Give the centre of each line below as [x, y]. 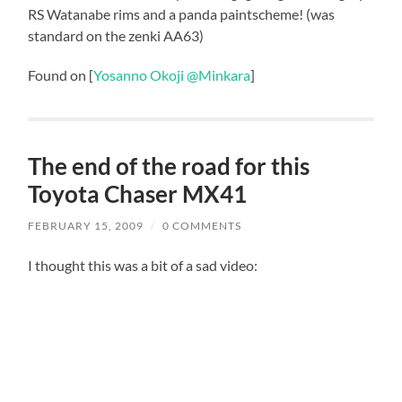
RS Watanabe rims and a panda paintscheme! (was [182, 14]
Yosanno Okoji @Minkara [172, 75]
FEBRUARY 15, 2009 [86, 226]
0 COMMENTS [202, 226]
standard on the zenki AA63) [116, 36]
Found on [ [61, 75]
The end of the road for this [169, 166]
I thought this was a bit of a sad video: [143, 266]
